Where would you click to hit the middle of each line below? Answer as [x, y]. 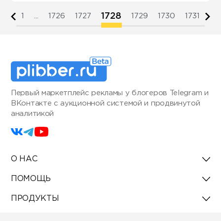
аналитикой [32, 114]
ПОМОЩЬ [31, 179]
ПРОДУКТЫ [35, 199]
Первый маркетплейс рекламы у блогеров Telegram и [110, 93]
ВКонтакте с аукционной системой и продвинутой [106, 103]
